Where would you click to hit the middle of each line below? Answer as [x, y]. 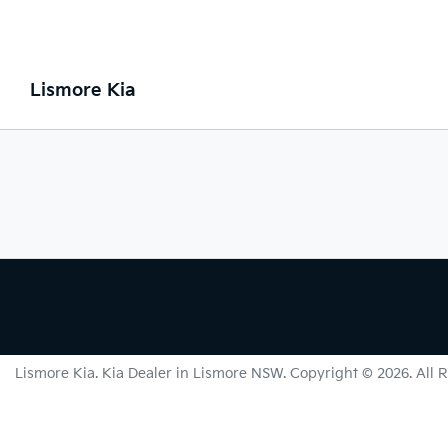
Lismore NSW [238, 373]
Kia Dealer [137, 373]
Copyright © [333, 373]
